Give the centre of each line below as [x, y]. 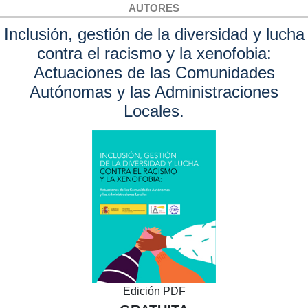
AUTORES [154, 8]
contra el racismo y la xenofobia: [154, 53]
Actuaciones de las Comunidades [154, 72]
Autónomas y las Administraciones [154, 91]
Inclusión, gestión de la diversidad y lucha [154, 34]
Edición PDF [154, 291]
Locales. [154, 111]
